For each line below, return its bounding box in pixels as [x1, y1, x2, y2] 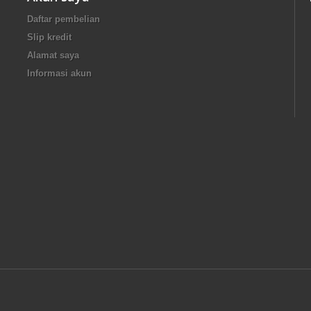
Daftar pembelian [27, 13, 100, 24]
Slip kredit [27, 31, 72, 42]
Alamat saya [27, 49, 79, 60]
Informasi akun [27, 67, 92, 78]
